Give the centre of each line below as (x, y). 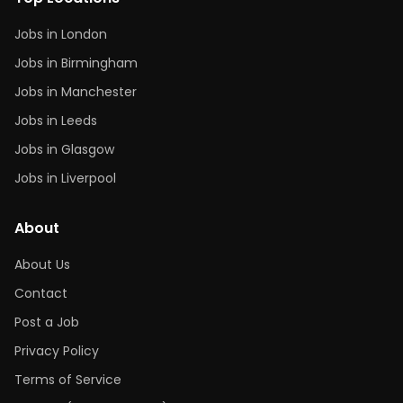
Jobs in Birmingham (76, 63)
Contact (41, 293)
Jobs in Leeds (56, 121)
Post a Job (47, 322)
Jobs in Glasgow (64, 149)
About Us (42, 264)
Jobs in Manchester (76, 92)
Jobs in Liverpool (65, 178)
